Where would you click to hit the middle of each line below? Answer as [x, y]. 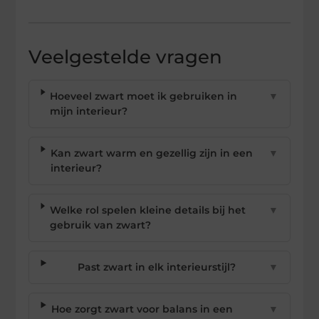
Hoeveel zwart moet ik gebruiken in [144, 96]
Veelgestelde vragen [126, 57]
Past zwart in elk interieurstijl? [157, 267]
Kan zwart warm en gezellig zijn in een [151, 153]
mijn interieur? [89, 111]
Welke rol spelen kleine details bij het [147, 210]
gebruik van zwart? [100, 225]
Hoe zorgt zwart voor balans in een [142, 309]
